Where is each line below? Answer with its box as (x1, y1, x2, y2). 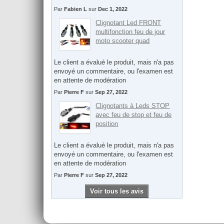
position (95, 120, 118, 128)
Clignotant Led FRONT (95, 19, 161, 27)
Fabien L (64, 6, 87, 12)
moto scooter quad (95, 37, 150, 45)
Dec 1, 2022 (98, 6, 127, 12)
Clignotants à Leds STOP (95, 102, 170, 110)
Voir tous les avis (89, 187, 143, 195)
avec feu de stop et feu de (95, 111, 172, 119)
